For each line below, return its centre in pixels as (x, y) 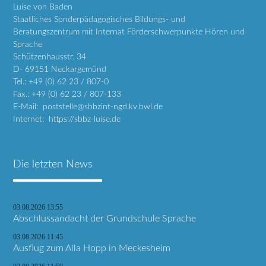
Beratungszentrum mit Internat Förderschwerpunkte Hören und (129, 32)
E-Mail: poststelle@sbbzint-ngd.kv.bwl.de (88, 107)
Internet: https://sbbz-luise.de (67, 119)
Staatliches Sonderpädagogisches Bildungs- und (99, 20)
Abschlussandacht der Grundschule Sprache (105, 219)
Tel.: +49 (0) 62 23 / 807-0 (61, 82)
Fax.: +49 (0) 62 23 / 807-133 (67, 94)
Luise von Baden (43, 7)
